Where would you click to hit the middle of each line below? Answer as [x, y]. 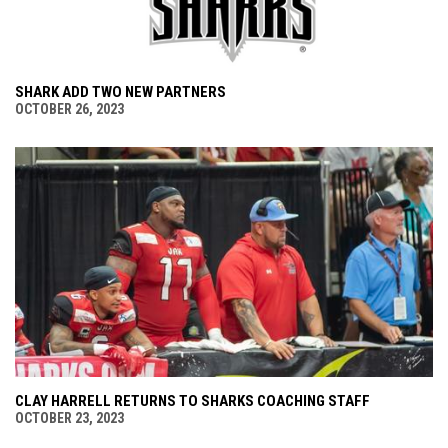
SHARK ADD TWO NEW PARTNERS [120, 92]
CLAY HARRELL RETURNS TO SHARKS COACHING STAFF [192, 401]
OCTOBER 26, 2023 [69, 109]
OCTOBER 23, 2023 [69, 418]
